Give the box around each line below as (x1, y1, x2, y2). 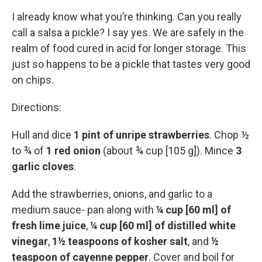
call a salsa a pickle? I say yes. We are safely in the (12, 26, 244, 39)
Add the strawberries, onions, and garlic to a (12, 188, 212, 200)
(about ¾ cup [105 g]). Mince (103, 144, 236, 157)
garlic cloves (12, 160, 74, 173)
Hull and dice (12, 129, 74, 141)
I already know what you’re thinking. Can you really (12, 11, 242, 23)
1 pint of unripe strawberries (74, 129, 209, 141)
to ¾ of (12, 144, 46, 157)
